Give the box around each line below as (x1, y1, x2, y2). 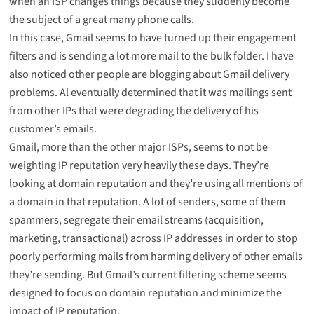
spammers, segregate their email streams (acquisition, (8, 212, 264, 228)
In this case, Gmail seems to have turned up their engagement (8, 29, 296, 46)
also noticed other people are (8, 66, 149, 82)
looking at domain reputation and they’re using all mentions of (8, 175, 303, 191)
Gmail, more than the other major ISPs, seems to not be (8, 139, 268, 155)
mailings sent (228, 84, 292, 100)
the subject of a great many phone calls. (8, 11, 194, 27)
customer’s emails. (8, 121, 97, 137)
